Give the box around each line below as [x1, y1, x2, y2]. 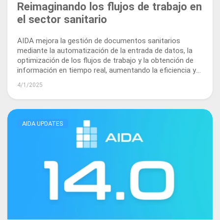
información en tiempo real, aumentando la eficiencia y [17, 66, 196, 75]
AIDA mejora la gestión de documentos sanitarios [17, 36, 180, 46]
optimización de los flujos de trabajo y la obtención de [17, 56, 193, 65]
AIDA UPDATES [22, 119, 63, 127]
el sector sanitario [17, 13, 107, 26]
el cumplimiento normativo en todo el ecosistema [17, 76, 180, 85]
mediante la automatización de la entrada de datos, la [17, 46, 192, 55]
